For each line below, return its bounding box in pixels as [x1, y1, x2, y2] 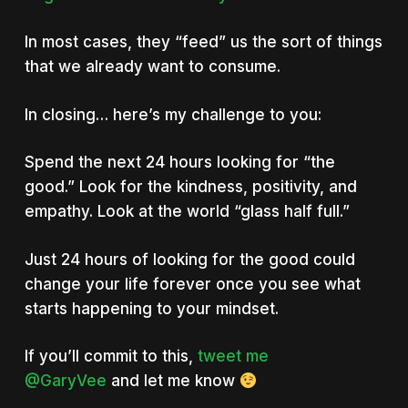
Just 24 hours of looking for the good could [24, 250, 355, 269]
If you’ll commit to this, [24, 347, 198, 366]
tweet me [197, 347, 269, 366]
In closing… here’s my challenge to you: [24, 105, 321, 124]
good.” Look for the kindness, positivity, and [24, 178, 357, 197]
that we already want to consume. [24, 57, 280, 76]
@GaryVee [24, 372, 107, 391]
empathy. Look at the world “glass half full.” [24, 202, 350, 221]
